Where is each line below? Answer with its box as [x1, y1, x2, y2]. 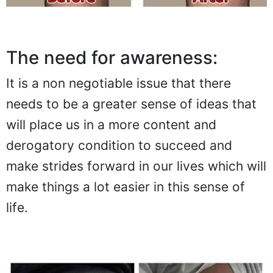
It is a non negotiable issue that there [6, 75, 231, 91]
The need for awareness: [6, 46, 218, 68]
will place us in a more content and [6, 116, 216, 132]
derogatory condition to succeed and [6, 137, 232, 153]
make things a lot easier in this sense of [6, 179, 245, 194]
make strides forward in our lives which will [6, 158, 266, 174]
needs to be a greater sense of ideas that [6, 96, 257, 112]
